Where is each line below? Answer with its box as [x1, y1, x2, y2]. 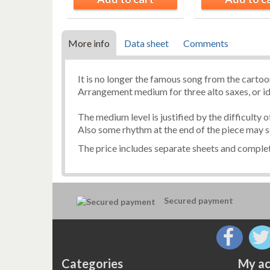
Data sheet [124, 37, 169, 49]
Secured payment [164, 195, 233, 206]
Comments [183, 37, 228, 49]
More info [68, 37, 110, 49]
